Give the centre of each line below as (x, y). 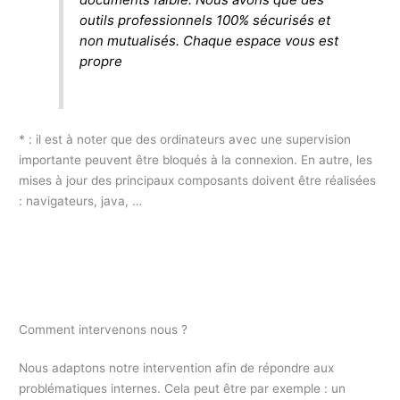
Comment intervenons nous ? (104, 330)
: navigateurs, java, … (81, 200)
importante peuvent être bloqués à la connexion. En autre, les (196, 159)
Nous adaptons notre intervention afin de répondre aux (177, 368)
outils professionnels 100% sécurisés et (205, 20)
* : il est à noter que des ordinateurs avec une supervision (185, 139)
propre (101, 61)
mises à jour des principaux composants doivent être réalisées (198, 180)
